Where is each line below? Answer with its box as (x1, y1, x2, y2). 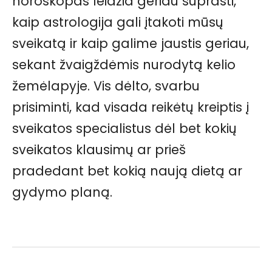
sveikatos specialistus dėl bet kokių (12, 119, 237, 137)
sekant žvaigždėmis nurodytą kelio (12, 55, 236, 73)
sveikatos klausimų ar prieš (12, 140, 186, 158)
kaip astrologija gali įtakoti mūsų (12, 13, 223, 31)
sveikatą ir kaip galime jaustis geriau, (12, 34, 249, 52)
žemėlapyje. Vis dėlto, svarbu (12, 76, 200, 95)
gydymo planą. (12, 183, 112, 201)
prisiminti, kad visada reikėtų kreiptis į (12, 98, 249, 116)
